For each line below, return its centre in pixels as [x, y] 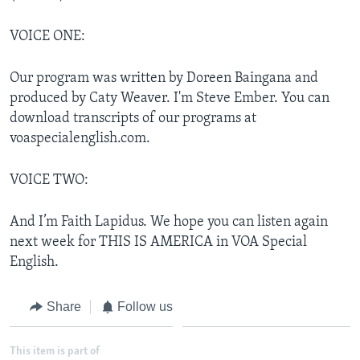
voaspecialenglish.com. [80, 138]
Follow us [145, 306]
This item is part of [55, 352]
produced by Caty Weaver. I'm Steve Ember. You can [170, 98]
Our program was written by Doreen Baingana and [164, 78]
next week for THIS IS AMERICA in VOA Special [158, 242]
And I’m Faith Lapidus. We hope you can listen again [169, 222]
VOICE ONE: [47, 36]
